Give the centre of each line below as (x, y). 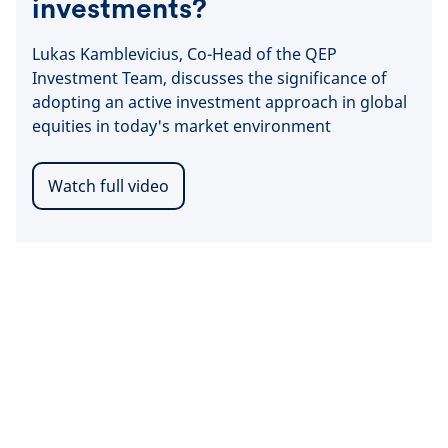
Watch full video (108, 186)
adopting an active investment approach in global (219, 102)
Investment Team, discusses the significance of (209, 78)
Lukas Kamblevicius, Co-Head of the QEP (184, 54)
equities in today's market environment (181, 126)
